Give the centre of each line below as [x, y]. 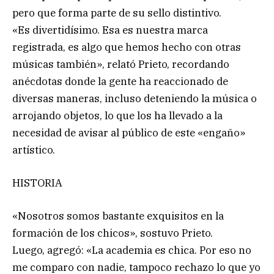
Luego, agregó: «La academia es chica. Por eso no [132, 250]
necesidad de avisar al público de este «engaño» [129, 132]
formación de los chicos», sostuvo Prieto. [113, 233]
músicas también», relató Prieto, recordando [121, 64]
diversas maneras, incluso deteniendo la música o [135, 98]
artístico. [34, 150]
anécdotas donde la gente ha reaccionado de [120, 81]
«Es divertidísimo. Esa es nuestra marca [110, 30]
